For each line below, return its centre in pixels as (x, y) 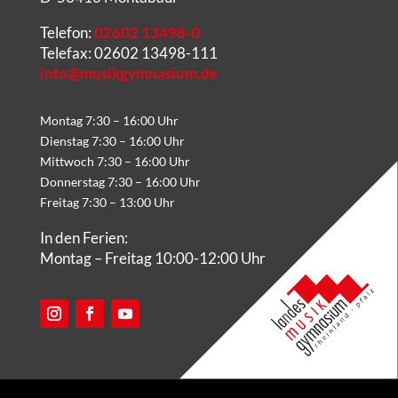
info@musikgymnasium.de (128, 73)
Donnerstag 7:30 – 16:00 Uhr (120, 181)
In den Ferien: (84, 237)
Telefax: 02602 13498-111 (128, 52)
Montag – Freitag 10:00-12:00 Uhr (152, 258)
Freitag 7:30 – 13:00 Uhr (107, 202)
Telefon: (67, 32)
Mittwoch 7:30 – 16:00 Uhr (115, 161)
